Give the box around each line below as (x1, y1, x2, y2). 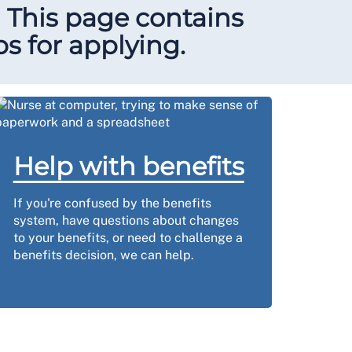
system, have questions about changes (13, 213, 239, 228)
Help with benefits (13, 151, 244, 181)
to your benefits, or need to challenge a (13, 230, 243, 245)
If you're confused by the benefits (13, 196, 211, 211)
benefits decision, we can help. (13, 247, 194, 262)
